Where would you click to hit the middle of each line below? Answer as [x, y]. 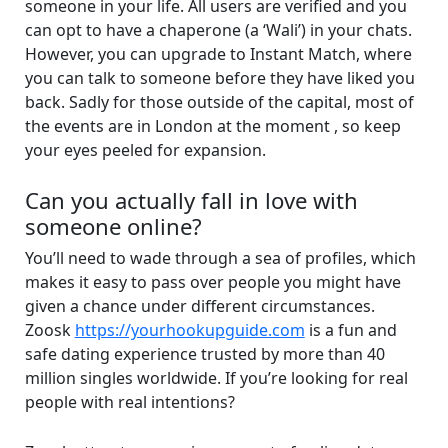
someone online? [113, 226]
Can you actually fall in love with [191, 200]
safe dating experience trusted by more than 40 [204, 354]
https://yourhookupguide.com [189, 330]
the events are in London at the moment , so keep [212, 125]
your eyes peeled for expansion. [145, 149]
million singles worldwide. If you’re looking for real [216, 378]
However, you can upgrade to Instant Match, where [218, 53]
